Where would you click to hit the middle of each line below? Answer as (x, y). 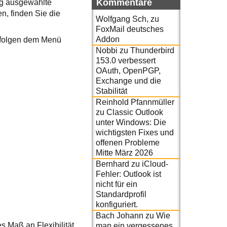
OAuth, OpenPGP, (128, 70)
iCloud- (155, 164)
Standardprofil (121, 194)
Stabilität (111, 91)
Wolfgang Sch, (122, 19)
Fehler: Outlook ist (128, 174)
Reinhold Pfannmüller (135, 102)
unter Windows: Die (131, 122)
